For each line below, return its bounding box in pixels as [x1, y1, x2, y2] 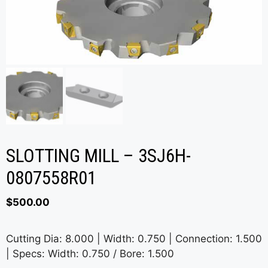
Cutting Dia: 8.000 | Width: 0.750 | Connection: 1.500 [6, 232, 262, 245]
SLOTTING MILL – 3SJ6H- [6, 145, 191, 167]
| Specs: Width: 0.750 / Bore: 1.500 [6, 247, 174, 260]
